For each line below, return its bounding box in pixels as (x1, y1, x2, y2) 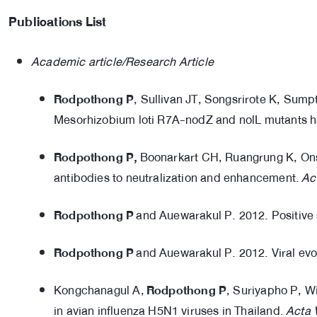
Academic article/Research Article (31, 51, 214, 72)
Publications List (8, 10, 107, 33)
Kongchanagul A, (54, 279, 146, 301)
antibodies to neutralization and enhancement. (54, 167, 302, 188)
